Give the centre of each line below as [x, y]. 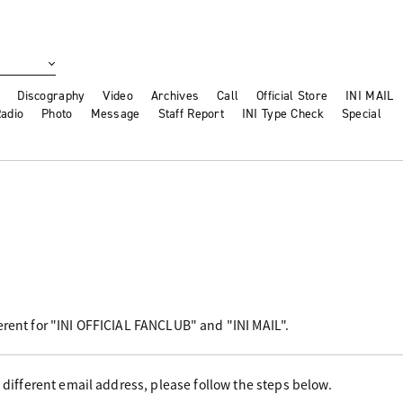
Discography [51, 96]
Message [115, 114]
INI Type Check [282, 114]
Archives [175, 96]
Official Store [292, 96]
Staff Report [191, 114]
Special [361, 114]
